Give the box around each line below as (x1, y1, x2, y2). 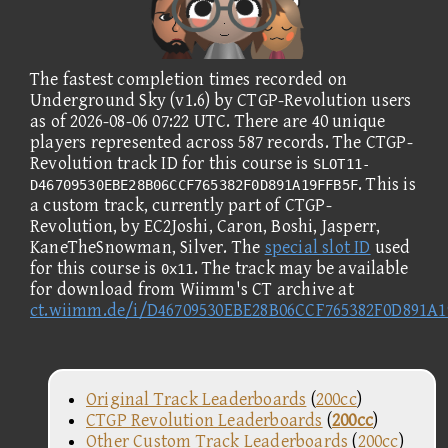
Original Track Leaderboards (86, 388, 307, 410)
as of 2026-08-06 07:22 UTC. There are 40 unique (30, 110, 386, 132)
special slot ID (264, 236, 371, 258)
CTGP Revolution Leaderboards (86, 409, 323, 431)
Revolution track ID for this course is (30, 152, 313, 174)
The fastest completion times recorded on (30, 68, 348, 90)
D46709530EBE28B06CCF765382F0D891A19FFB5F (30, 176, 359, 193)
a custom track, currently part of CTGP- (30, 194, 332, 216)
